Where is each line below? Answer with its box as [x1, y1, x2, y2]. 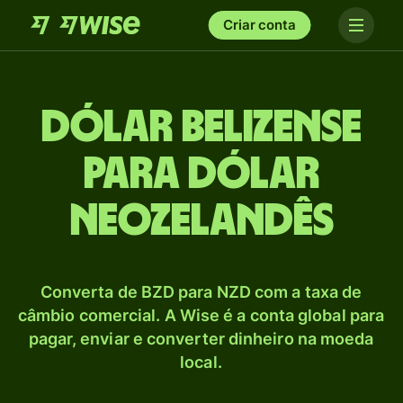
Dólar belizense [41, 105, 362, 150]
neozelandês [69, 199, 334, 244]
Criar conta [223, 16, 296, 33]
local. [180, 353, 222, 372]
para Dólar [84, 152, 319, 197]
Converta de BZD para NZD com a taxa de [40, 282, 363, 301]
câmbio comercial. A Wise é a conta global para [17, 306, 385, 325]
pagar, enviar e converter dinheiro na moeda [28, 329, 374, 348]
